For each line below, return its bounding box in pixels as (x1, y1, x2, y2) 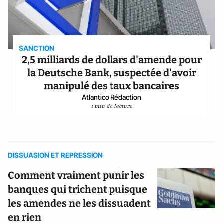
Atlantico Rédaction (82, 93, 141, 101)
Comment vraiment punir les (8, 169, 144, 181)
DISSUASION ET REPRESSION (8, 151, 103, 159)
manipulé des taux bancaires (44, 80, 179, 92)
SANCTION (19, 44, 55, 52)
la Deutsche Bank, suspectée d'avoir (27, 67, 196, 79)
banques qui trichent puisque (8, 183, 147, 195)
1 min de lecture (91, 102, 132, 110)
